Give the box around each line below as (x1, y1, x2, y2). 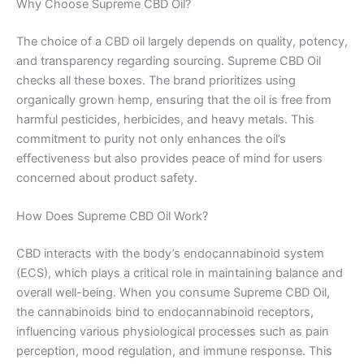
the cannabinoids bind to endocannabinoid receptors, (16, 304, 314, 319)
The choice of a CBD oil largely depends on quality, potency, (16, 33, 348, 49)
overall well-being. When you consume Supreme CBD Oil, (16, 284, 330, 300)
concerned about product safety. (16, 170, 197, 185)
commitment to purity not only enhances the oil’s (16, 131, 286, 146)
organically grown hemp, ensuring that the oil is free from (16, 92, 331, 107)
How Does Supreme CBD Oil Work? (16, 208, 208, 223)
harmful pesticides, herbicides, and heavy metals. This (16, 111, 314, 127)
